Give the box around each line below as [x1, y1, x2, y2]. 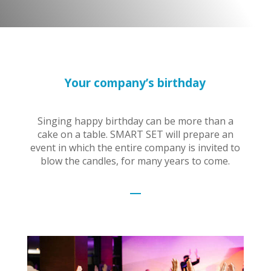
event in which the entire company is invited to [30, 141, 241, 154]
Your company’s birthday [65, 75, 206, 91]
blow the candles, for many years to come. [41, 154, 230, 168]
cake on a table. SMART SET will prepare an [37, 128, 233, 141]
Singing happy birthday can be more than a [37, 114, 233, 128]
